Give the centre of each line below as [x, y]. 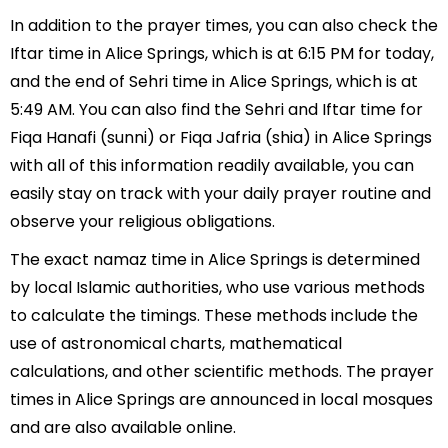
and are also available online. [123, 427]
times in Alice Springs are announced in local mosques [221, 399]
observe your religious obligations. [142, 221]
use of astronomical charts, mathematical [176, 343]
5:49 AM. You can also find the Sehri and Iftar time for [216, 109]
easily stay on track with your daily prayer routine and [220, 193]
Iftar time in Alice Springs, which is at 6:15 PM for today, [222, 53]
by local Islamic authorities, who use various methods [217, 287]
